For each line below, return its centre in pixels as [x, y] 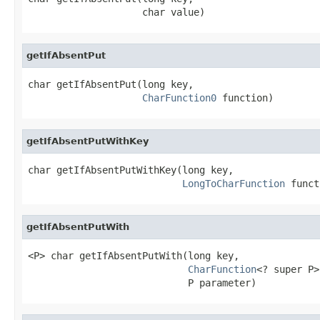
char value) [116, 12]
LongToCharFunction [234, 183]
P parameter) [142, 282]
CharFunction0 [179, 97]
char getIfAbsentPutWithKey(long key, [131, 170]
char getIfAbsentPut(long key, [111, 84]
